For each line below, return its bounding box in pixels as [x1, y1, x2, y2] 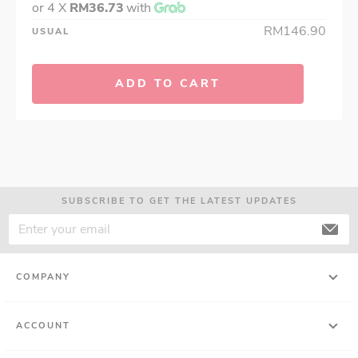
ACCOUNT [16, 320, 70, 332]
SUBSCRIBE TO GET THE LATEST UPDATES [61, 195, 297, 208]
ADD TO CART [115, 76, 221, 92]
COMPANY [16, 271, 70, 284]
